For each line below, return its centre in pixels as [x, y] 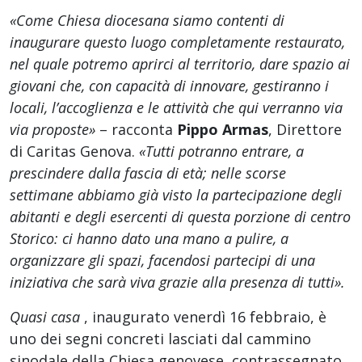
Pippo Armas [223, 129]
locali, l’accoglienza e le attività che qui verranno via [176, 107]
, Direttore [305, 129]
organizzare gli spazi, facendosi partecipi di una [162, 260]
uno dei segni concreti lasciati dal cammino [160, 338]
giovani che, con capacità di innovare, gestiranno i [169, 85]
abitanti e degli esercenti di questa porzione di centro [180, 216]
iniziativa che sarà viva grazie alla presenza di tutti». [177, 282]
